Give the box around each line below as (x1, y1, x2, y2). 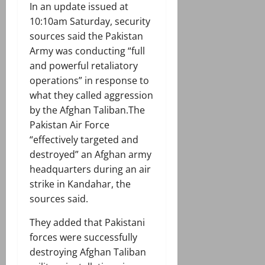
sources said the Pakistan (30, 30, 143, 43)
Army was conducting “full (30, 44, 145, 58)
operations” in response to (30, 74, 149, 88)
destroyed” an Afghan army (30, 148, 151, 161)
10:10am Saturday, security (30, 15, 150, 28)
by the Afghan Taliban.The (30, 104, 145, 117)
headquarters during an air (30, 163, 151, 176)
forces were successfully (30, 231, 137, 244)
